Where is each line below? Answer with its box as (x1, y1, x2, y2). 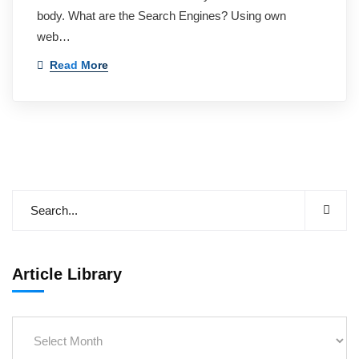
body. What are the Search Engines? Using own (37, 9, 286, 22)
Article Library (12, 265, 122, 283)
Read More (50, 58, 108, 71)
